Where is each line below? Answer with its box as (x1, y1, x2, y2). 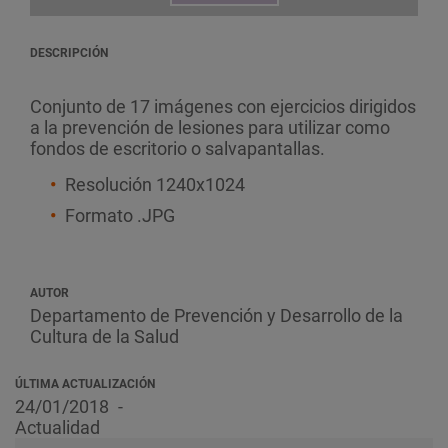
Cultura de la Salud (30, 326, 179, 347)
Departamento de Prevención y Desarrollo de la (30, 305, 403, 326)
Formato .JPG (65, 205, 175, 226)
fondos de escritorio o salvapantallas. (30, 138, 325, 159)
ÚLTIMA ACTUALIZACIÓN (15, 377, 155, 391)
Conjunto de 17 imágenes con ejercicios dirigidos (30, 96, 416, 117)
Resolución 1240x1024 (65, 174, 245, 195)
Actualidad (15, 417, 100, 438)
